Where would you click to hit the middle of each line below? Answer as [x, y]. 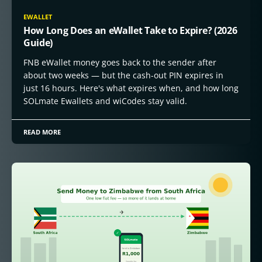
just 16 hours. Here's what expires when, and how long [131, 88]
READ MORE [42, 132]
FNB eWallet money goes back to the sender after [120, 62]
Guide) [38, 43]
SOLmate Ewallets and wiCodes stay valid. [105, 101]
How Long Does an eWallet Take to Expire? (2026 [130, 30]
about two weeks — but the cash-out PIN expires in [123, 75]
